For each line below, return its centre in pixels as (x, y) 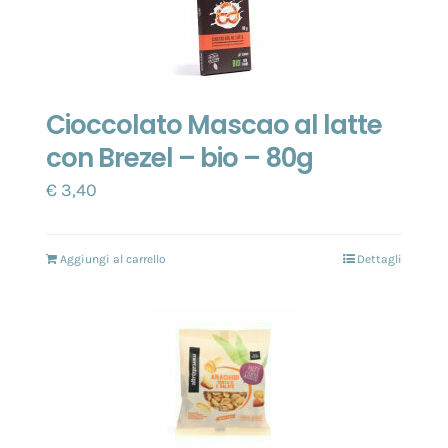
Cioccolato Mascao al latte (214, 125)
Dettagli (379, 259)
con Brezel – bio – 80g (179, 158)
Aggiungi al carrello (113, 259)
